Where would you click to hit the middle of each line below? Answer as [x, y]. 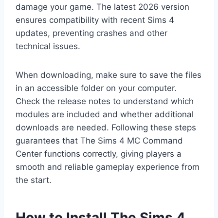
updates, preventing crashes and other [91, 33]
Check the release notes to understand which [105, 101]
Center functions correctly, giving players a [99, 154]
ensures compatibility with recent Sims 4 [95, 20]
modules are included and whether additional [105, 115]
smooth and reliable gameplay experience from [108, 167]
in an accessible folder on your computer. [96, 88]
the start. [34, 180]
